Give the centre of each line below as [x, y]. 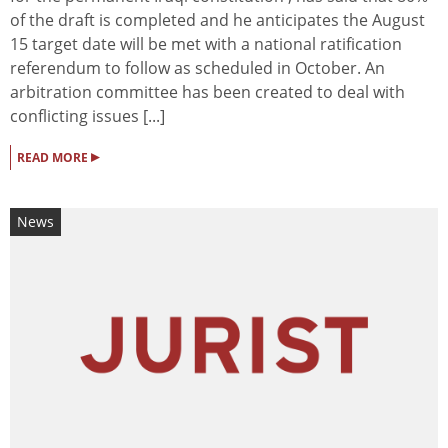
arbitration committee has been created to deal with [207, 91]
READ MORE [54, 157]
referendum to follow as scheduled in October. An [197, 67]
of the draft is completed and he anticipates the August [217, 19]
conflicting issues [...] [87, 115]
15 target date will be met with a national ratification [206, 43]
